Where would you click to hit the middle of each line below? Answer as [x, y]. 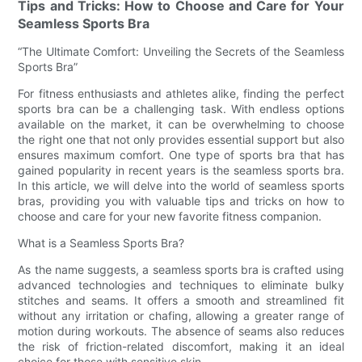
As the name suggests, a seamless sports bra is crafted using [181, 269]
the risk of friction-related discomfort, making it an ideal [181, 346]
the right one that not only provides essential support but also [181, 139]
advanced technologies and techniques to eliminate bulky [181, 284]
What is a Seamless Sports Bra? [101, 242]
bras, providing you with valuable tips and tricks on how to [181, 200]
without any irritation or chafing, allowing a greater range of [181, 315]
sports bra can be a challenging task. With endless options [181, 108]
